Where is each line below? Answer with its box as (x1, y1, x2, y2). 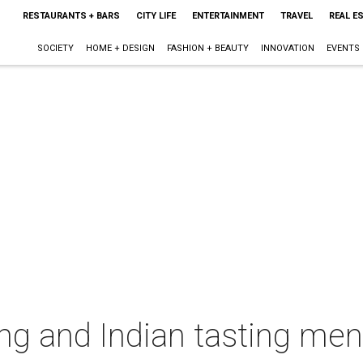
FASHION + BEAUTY (166, 43, 249, 53)
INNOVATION (260, 43, 314, 53)
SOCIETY (36, 43, 74, 53)
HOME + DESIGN (85, 43, 155, 53)
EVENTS (326, 43, 360, 53)
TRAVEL (280, 11, 313, 21)
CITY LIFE (135, 11, 176, 21)
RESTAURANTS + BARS (22, 11, 120, 21)
